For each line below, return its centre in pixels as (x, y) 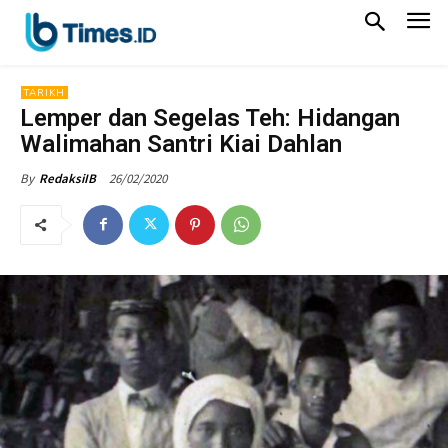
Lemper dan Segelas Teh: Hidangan (210, 117)
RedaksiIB (67, 178)
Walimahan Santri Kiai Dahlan (181, 143)
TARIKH (44, 92)
